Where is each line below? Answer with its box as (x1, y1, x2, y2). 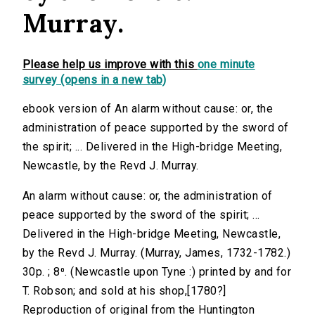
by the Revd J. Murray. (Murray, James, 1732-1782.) (22, 246, 291, 260)
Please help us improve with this (22, 58, 198, 72)
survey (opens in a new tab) (22, 73, 167, 87)
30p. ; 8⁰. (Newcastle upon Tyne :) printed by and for (22, 265, 292, 279)
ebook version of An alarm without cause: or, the (22, 102, 274, 116)
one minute (197, 58, 255, 72)
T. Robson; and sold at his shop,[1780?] (22, 284, 226, 298)
